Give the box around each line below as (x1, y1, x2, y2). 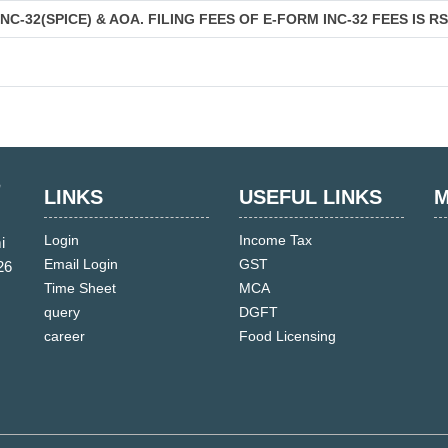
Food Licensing (239, 328, 336, 344)
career (44, 328, 85, 344)
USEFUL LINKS (239, 186, 382, 208)
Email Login (44, 256, 118, 272)
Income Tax (239, 232, 312, 248)
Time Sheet (44, 280, 116, 296)
